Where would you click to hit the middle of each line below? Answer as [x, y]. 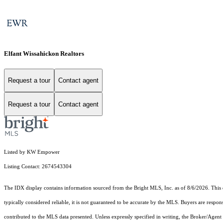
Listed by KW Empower [32, 152]
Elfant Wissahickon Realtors [44, 53]
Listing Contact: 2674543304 [39, 167]
